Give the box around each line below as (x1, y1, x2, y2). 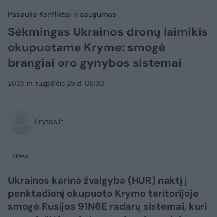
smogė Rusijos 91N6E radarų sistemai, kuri (8, 200, 207, 213)
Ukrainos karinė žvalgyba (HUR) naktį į (8, 174, 187, 186)
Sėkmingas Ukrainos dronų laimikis (8, 24, 208, 39)
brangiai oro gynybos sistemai (8, 55, 182, 70)
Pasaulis (8, 9, 37, 19)
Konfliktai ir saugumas (39, 9, 116, 19)
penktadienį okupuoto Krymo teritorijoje (8, 187, 199, 200)
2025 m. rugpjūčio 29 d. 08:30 (8, 79, 104, 88)
